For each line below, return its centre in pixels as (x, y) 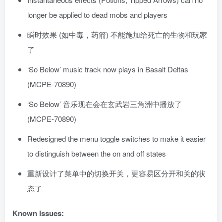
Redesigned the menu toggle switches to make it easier (116, 139)
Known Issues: (38, 213)
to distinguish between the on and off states (97, 154)
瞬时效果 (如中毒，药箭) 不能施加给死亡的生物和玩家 (117, 35)
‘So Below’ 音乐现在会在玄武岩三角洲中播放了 (105, 104)
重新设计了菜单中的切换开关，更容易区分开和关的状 (116, 173)
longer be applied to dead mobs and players (97, 15)
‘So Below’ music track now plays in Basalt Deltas (108, 69)
